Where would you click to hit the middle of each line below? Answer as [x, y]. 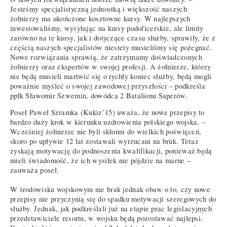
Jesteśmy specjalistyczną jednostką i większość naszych [99, 9]
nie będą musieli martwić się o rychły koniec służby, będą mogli [111, 76]
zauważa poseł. [35, 170]
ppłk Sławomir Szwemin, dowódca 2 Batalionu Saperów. [99, 95]
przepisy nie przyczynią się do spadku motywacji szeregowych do [113, 199]
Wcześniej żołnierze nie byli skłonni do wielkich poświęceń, [106, 132]
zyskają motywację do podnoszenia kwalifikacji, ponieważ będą [111, 151]
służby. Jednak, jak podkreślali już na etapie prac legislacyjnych [111, 209]
